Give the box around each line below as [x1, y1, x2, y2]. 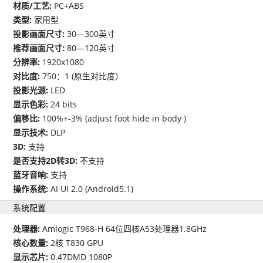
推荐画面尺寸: [13, 42, 68, 54]
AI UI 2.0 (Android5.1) [50, 183, 134, 195]
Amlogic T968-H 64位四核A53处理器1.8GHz [42, 223, 207, 235]
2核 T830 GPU [50, 237, 104, 249]
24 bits [50, 99, 77, 110]
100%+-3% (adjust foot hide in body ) [42, 113, 187, 124]
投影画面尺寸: [13, 28, 68, 40]
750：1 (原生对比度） [42, 70, 124, 82]
